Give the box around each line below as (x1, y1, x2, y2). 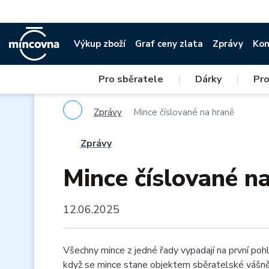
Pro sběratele (98, 73, 163, 86)
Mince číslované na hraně (133, 106, 234, 118)
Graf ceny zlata (135, 38, 204, 50)
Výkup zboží (74, 38, 126, 50)
